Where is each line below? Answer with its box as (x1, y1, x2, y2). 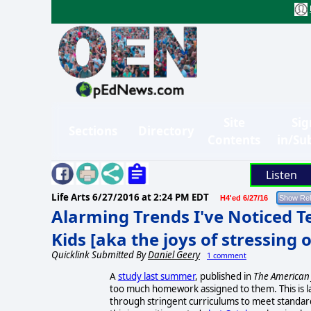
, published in (194, 269, 253, 283)
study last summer (117, 269, 195, 283)
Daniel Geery (148, 248, 200, 261)
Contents (208, 131, 260, 148)
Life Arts (51, 190, 92, 203)
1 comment (207, 250, 246, 260)
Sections (69, 123, 117, 140)
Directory (138, 123, 194, 140)
